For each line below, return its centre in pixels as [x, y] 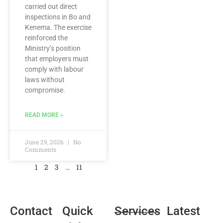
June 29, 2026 [45, 142]
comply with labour [54, 69]
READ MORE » [44, 115]
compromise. [45, 90]
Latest [183, 211]
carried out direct [51, 6]
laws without [45, 80]
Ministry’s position [53, 48]
